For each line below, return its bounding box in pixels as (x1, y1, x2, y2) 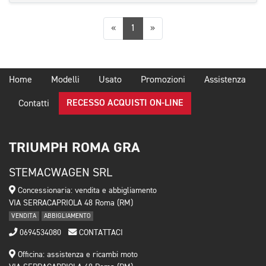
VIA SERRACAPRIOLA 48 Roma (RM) (9, 199, 133, 208)
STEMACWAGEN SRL (9, 167, 112, 179)
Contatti (18, 99, 49, 109)
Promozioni (141, 75, 185, 85)
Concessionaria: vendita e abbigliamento (15, 186, 157, 195)
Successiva (154, 23, 198, 33)
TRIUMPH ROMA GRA (9, 138, 140, 157)
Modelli (51, 75, 80, 85)
